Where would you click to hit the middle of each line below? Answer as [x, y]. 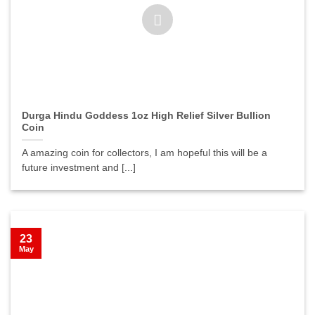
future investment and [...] [79, 168]
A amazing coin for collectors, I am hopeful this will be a [145, 153]
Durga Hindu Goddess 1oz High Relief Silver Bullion [147, 116]
